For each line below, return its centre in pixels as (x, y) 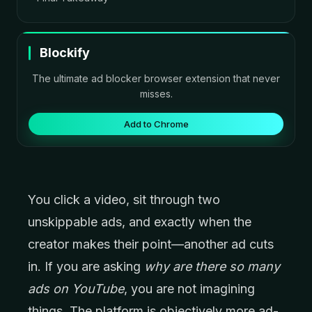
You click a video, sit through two (124, 200)
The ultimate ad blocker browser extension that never (156, 78)
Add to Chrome (156, 124)
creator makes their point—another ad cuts (151, 244)
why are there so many (212, 266)
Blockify (65, 53)
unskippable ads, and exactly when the (140, 222)
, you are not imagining (189, 289)
